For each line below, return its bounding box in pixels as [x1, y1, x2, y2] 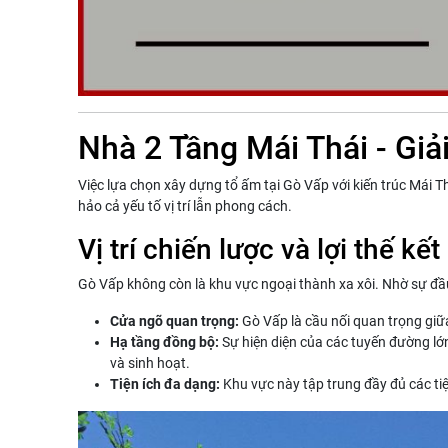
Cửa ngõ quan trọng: [110, 313, 239, 330]
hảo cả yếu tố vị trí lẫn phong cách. [78, 198, 292, 215]
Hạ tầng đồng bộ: [110, 334, 219, 351]
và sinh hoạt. [110, 355, 190, 372]
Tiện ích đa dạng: [110, 376, 220, 393]
